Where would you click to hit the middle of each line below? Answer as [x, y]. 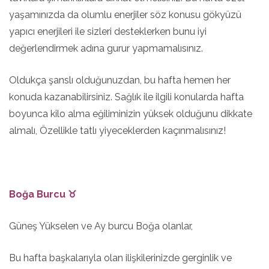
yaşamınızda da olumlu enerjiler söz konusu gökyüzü [125, 15]
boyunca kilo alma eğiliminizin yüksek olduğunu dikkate [131, 114]
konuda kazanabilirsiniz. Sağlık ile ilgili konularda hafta [126, 97]
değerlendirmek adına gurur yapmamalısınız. [106, 48]
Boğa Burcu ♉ [43, 194]
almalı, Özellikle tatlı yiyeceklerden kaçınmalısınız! [117, 131]
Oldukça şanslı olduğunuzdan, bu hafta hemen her [120, 80]
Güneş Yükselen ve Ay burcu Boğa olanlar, [101, 226]
